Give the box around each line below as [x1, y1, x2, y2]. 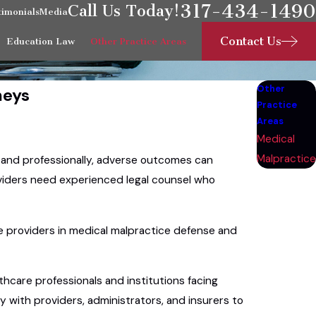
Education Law [6, 35, 75, 47]
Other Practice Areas [90, 35, 186, 47]
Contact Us [219, 33, 281, 48]
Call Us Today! [68, 1, 180, 20]
